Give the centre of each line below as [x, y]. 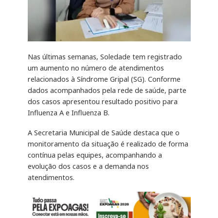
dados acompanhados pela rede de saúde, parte [107, 91]
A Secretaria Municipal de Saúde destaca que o [103, 132]
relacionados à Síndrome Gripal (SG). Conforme [104, 79]
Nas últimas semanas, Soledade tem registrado [105, 57]
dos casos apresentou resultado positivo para [102, 102]
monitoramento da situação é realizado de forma [108, 144]
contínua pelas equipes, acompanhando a [95, 155]
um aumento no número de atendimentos [96, 68]
